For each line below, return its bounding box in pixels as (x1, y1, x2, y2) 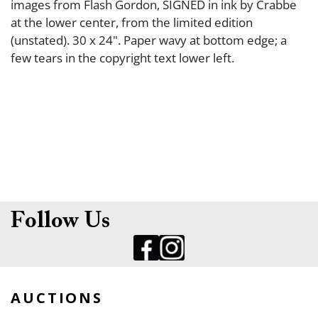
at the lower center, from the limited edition (11, 14, 253, 31)
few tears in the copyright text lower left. (11, 50, 234, 66)
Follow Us (11, 210, 110, 233)
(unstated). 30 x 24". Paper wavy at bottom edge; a (11, 32, 287, 48)
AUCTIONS (11, 288, 104, 307)
